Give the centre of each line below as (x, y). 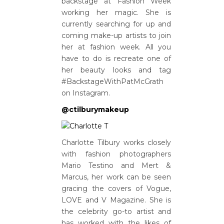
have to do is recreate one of (116, 58)
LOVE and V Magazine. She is (116, 200)
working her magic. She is (116, 12)
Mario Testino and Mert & (116, 165)
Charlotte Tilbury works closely (116, 142)
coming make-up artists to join (116, 35)
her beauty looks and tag (116, 70)
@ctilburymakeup (95, 109)
